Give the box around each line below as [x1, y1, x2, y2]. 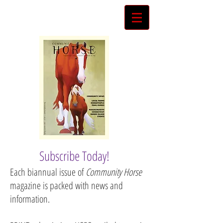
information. [10, 192, 52, 206]
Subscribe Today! [39, 147, 110, 165]
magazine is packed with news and [10, 179, 123, 192]
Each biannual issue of [10, 165, 86, 179]
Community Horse [86, 165, 142, 179]
